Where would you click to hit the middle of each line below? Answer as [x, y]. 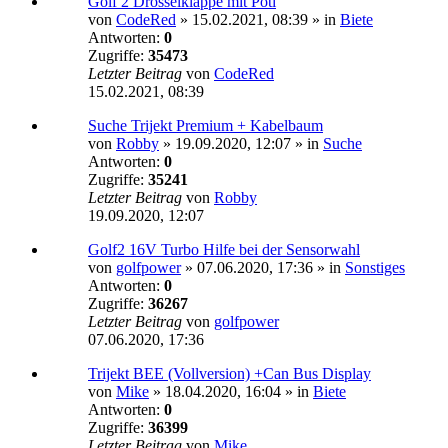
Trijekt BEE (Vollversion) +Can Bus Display [229, 374]
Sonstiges [375, 268]
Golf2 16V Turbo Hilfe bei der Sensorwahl [224, 250]
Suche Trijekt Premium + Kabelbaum [205, 126]
